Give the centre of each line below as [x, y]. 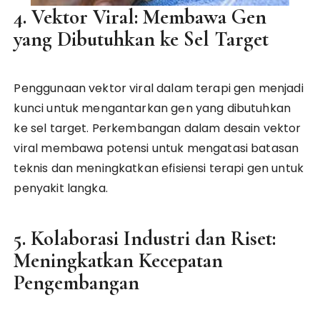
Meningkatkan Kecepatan [119, 260]
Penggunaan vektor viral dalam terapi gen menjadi [159, 88]
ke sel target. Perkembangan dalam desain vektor [157, 128]
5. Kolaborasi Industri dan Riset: [145, 238]
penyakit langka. [61, 188]
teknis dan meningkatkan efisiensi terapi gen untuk [159, 168]
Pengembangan [77, 282]
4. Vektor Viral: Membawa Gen [140, 17]
